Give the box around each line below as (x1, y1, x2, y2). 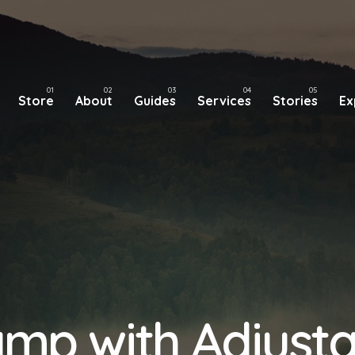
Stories (272, 93, 318, 109)
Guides (133, 93, 176, 109)
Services (197, 93, 251, 109)
